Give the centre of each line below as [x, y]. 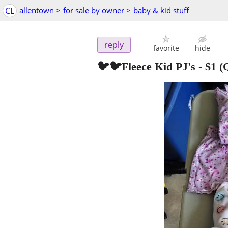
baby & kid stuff [161, 10]
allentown [37, 10]
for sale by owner [94, 10]
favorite [166, 48]
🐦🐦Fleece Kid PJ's [146, 67]
